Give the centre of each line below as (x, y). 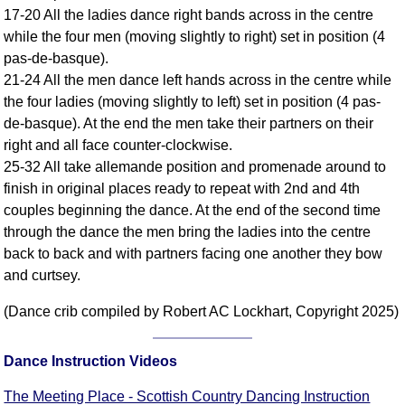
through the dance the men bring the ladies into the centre (188, 232)
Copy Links (324, 88)
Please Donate (324, 113)
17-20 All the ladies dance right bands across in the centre (189, 15)
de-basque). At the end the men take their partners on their (189, 124)
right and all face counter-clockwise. (118, 146)
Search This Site (324, 63)
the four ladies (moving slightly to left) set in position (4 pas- (193, 102)
